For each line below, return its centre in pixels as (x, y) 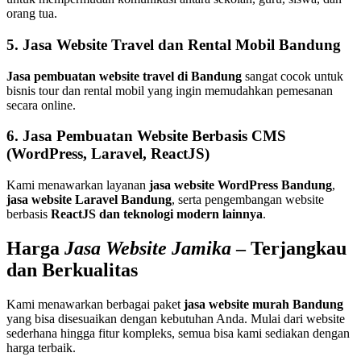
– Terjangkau (291, 249)
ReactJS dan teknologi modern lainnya (157, 214)
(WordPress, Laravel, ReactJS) (108, 154)
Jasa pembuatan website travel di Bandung (124, 76)
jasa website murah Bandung (263, 304)
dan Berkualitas (72, 270)
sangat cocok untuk (293, 76)
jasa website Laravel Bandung (89, 200)
